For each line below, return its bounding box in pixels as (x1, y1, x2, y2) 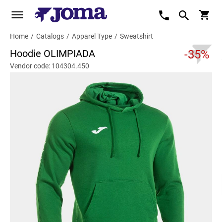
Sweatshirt (120, 32, 153, 40)
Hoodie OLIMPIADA (10, 48, 95, 59)
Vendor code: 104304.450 (10, 62, 89, 70)
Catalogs (36, 32, 64, 40)
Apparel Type (72, 32, 112, 40)
